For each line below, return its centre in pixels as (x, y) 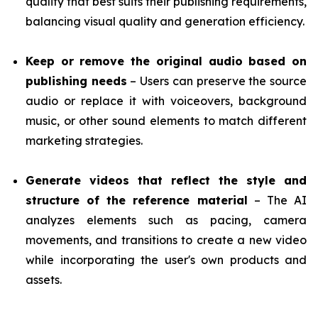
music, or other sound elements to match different (166, 120)
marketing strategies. (84, 140)
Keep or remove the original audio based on (166, 61)
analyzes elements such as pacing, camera (166, 220)
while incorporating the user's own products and (166, 259)
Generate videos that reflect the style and (166, 180)
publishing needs (76, 81)
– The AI (277, 200)
